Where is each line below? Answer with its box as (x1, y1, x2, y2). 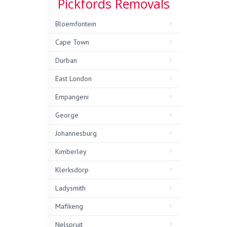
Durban (55, 56, 77, 65)
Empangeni (55, 92, 89, 102)
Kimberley (55, 147, 87, 157)
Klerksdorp (55, 165, 89, 175)
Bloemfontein (55, 19, 96, 29)
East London (55, 74, 92, 84)
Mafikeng (55, 202, 83, 211)
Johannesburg (55, 129, 97, 138)
